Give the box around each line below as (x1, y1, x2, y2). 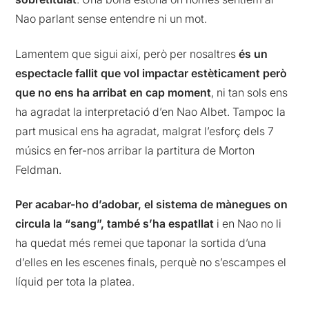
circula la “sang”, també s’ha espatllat (15, 216, 215, 230)
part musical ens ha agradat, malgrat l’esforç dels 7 (15, 123, 275, 138)
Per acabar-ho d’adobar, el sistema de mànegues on (15, 197, 288, 211)
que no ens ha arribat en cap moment (15, 85, 212, 99)
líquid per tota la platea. (15, 274, 135, 288)
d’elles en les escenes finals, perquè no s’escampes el (15, 255, 287, 269)
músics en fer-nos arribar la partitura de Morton (15, 143, 255, 157)
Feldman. (15, 162, 62, 177)
